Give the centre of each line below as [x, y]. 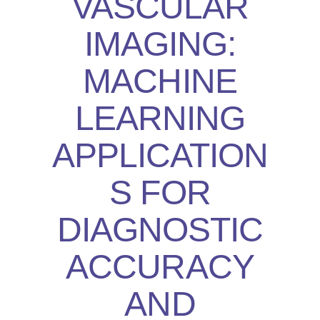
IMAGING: [160, 44]
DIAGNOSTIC [160, 230]
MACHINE [160, 81]
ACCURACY [160, 267]
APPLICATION [160, 156]
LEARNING [160, 119]
